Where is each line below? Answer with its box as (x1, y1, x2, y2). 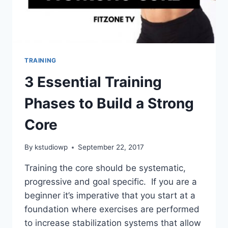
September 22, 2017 (78, 143, 145, 152)
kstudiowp (35, 143, 68, 152)
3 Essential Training (24, 73, 162, 91)
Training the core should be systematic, (24, 163, 186, 174)
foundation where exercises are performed (24, 204, 199, 215)
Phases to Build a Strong (24, 94, 194, 112)
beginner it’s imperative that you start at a (24, 190, 195, 201)
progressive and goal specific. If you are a (24, 177, 197, 187)
